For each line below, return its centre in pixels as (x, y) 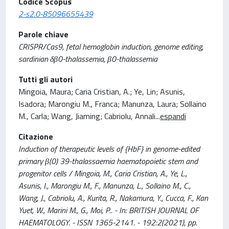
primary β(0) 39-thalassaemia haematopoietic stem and (108, 161)
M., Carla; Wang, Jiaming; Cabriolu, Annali (87, 116)
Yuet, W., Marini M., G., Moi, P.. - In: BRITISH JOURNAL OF (109, 210)
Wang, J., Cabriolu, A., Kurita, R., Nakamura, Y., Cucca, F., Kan (113, 198)
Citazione (36, 136)
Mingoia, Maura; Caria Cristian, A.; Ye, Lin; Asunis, (102, 91)
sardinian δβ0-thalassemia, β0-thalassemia (88, 59)
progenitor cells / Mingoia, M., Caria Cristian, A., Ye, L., (103, 173)
